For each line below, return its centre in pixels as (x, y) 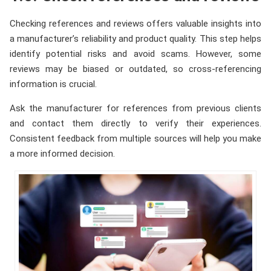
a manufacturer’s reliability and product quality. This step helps (135, 38)
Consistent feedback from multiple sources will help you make (135, 138)
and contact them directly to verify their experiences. (135, 123)
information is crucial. (53, 84)
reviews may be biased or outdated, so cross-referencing (135, 69)
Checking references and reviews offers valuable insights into (135, 23)
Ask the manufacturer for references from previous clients (135, 108)
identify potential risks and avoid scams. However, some (135, 54)
